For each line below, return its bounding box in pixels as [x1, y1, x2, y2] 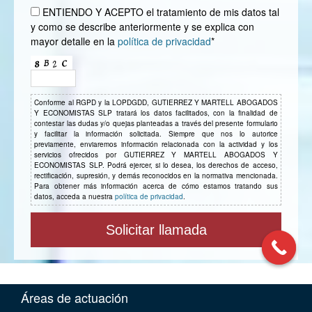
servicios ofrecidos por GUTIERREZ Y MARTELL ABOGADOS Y [34, 150, 278, 160]
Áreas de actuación [21, 288, 128, 307]
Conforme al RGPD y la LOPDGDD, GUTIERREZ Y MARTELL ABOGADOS [34, 97, 278, 108]
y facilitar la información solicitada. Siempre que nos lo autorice [34, 129, 278, 139]
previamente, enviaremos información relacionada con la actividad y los [34, 139, 278, 150]
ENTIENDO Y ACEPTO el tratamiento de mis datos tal [40, 4, 280, 19]
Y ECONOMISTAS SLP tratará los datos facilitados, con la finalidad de [34, 108, 278, 118]
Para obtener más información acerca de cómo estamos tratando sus [34, 181, 278, 192]
